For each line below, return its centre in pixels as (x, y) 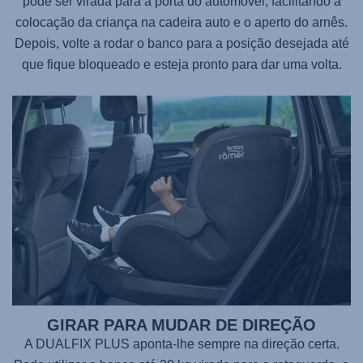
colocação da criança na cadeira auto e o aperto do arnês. (181, 22)
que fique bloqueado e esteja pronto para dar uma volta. (181, 64)
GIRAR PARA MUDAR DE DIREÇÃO (181, 325)
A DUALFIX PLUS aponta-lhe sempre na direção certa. (181, 344)
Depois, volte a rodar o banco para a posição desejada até (181, 43)
